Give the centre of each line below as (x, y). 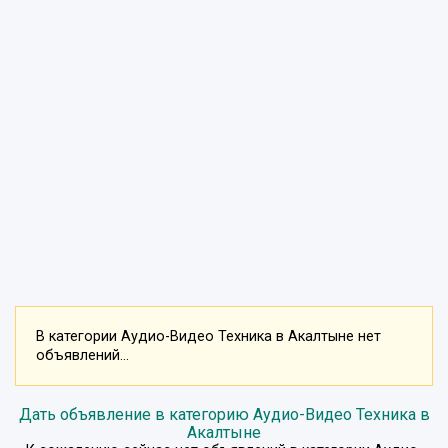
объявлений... (82, 355)
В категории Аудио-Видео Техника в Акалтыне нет (208, 336)
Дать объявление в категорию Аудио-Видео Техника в (224, 414)
